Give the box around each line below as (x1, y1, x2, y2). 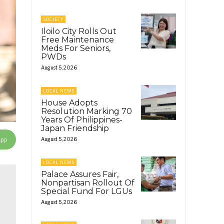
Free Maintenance (41, 34, 114, 44)
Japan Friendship (41, 123, 109, 133)
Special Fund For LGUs (41, 186, 132, 196)
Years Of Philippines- (41, 114, 122, 124)
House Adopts (41, 97, 97, 107)
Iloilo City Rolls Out (41, 26, 116, 36)
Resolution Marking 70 (41, 106, 132, 116)
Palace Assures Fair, (41, 169, 118, 179)
